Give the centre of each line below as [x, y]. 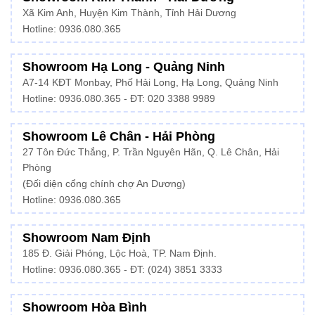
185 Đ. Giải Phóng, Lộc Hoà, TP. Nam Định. [120, 253]
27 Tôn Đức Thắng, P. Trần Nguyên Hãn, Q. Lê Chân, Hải [151, 152]
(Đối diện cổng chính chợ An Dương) [104, 184]
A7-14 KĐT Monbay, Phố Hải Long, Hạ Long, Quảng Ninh [150, 82]
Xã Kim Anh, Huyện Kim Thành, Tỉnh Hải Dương [129, 13]
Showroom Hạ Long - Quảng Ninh [124, 66]
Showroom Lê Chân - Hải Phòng [119, 136]
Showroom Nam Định [86, 237]
